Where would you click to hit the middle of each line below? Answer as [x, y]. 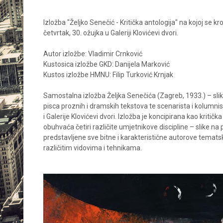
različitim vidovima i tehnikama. [93, 148]
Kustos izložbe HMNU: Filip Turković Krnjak [108, 74]
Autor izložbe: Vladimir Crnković [93, 54]
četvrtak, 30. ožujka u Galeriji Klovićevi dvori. [111, 33]
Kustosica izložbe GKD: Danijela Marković [107, 64]
